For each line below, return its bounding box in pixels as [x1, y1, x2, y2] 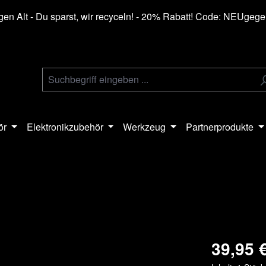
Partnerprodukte [186, 119, 254, 134]
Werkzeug [123, 119, 166, 134]
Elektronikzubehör [26, 119, 103, 134]
